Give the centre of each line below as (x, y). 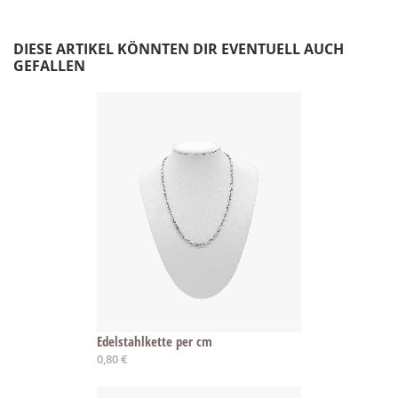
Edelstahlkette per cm (155, 341)
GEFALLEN (49, 65)
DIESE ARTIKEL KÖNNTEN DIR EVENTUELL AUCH (179, 48)
